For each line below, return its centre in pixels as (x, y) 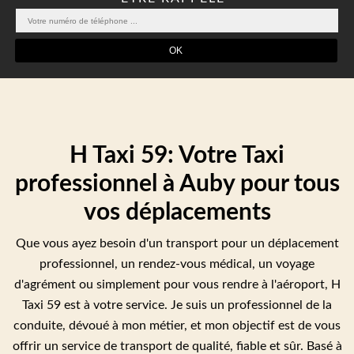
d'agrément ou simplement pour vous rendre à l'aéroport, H (177, 285)
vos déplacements (177, 213)
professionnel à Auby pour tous (177, 185)
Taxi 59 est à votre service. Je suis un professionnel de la (177, 305)
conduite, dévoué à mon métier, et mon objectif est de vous (177, 326)
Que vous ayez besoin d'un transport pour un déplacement (177, 244)
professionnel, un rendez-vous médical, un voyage (177, 264)
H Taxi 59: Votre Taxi (177, 156)
